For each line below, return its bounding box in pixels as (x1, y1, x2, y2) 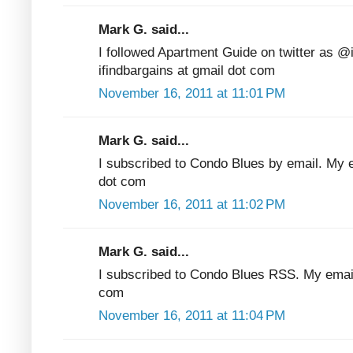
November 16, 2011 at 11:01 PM (98, 85, 285, 101)
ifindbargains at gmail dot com (98, 62, 275, 78)
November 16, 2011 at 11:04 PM (98, 307, 285, 323)
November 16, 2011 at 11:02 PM (98, 196, 285, 212)
